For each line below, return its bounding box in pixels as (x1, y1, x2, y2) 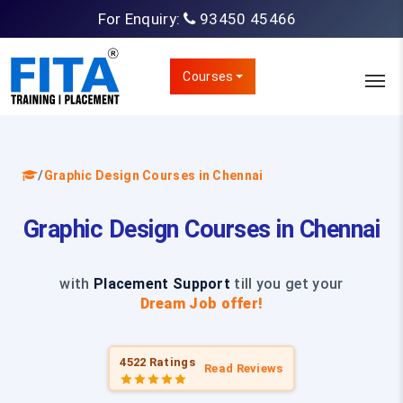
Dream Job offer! (139, 295, 264, 312)
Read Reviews (204, 362, 283, 375)
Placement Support (93, 275, 231, 292)
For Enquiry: (97, 9, 184, 28)
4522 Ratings (120, 354, 195, 369)
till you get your (230, 275, 344, 292)
